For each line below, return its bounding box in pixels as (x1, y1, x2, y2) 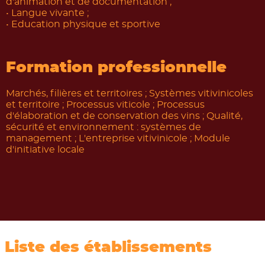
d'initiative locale (6, 145, 85, 154)
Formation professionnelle (6, 60, 227, 75)
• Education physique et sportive (6, 20, 160, 29)
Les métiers (26, 199, 98, 211)
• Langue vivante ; (6, 8, 89, 18)
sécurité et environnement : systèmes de (6, 122, 201, 132)
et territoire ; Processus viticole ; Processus (6, 100, 205, 109)
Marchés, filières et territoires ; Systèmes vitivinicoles (6, 89, 253, 98)
